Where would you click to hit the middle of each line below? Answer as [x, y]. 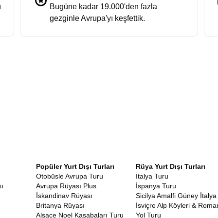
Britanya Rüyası [60, 205]
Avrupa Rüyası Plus [66, 186]
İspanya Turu [156, 186]
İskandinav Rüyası [64, 196]
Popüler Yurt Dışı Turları [75, 166]
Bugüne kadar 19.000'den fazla [104, 7]
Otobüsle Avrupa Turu [70, 176]
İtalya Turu [152, 176]
